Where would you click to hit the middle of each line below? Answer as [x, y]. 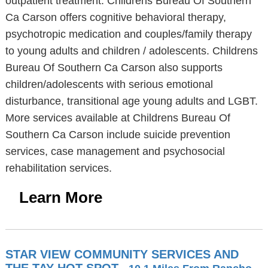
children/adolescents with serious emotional [109, 84]
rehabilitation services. [58, 168]
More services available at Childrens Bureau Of [118, 118]
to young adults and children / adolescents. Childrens [131, 51]
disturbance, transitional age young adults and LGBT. [131, 101]
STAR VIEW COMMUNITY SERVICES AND [122, 254]
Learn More [60, 197]
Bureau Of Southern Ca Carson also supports [114, 68]
